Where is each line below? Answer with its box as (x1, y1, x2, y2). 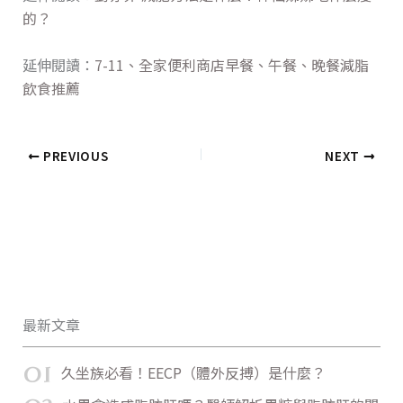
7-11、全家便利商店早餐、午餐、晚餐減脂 (94, 53, 369, 76)
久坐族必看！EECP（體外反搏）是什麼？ (60, 361, 326, 383)
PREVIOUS (40, 146, 109, 165)
